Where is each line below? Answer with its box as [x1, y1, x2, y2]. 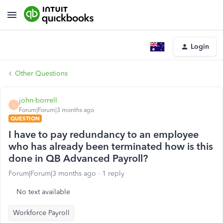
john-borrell [19, 96, 57, 105]
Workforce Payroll [13, 209, 70, 217]
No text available [16, 188, 70, 196]
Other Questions [15, 69, 68, 78]
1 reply [102, 169, 124, 178]
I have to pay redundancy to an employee [8, 128, 199, 140]
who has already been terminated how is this [8, 140, 213, 152]
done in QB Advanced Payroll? [8, 152, 148, 164]
